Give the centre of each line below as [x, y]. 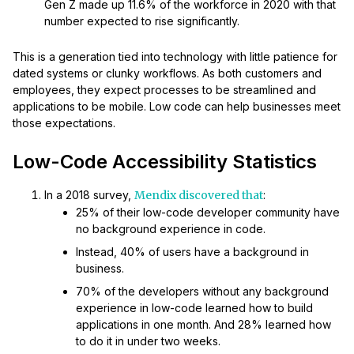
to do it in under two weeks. [148, 341]
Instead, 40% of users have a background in [192, 252]
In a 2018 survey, [89, 195]
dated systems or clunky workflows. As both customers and [167, 73]
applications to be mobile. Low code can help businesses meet [177, 107]
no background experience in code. [171, 229]
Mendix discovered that [199, 196]
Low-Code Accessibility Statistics [165, 162]
